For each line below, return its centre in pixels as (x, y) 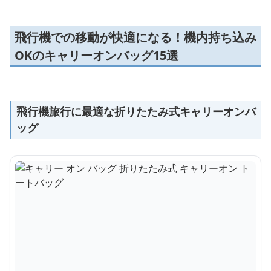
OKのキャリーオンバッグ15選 (96, 56)
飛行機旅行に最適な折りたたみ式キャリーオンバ (136, 112)
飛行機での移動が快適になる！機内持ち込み (135, 38)
